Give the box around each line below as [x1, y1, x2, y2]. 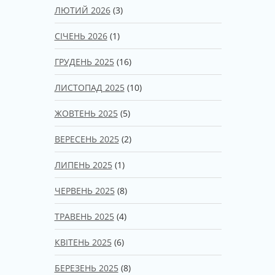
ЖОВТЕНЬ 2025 [54, 107, 118, 119]
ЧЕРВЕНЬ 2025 [54, 184, 115, 196]
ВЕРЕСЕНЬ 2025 [54, 133, 119, 145]
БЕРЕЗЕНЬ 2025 [54, 261, 118, 274]
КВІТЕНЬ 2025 [54, 236, 112, 248]
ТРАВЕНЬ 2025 [54, 210, 114, 222]
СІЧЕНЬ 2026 [54, 29, 107, 42]
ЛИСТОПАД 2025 [54, 81, 125, 93]
